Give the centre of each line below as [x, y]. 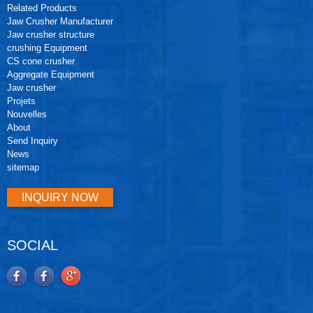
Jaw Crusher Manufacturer [60, 22]
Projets [21, 101]
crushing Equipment [47, 48]
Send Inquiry [32, 141]
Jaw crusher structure [51, 35]
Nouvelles [27, 115]
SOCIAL [32, 245]
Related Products [42, 8]
